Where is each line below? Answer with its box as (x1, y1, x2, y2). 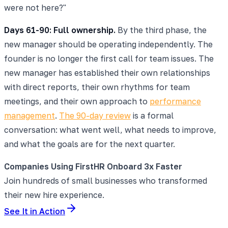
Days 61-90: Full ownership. (4, 24, 116, 35)
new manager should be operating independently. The (4, 39, 213, 49)
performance (150, 96, 201, 106)
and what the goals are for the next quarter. (4, 138, 175, 149)
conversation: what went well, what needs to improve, (4, 124, 216, 135)
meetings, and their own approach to (4, 96, 150, 106)
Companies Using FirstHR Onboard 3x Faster (4, 161, 182, 172)
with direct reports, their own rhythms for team (4, 81, 190, 92)
